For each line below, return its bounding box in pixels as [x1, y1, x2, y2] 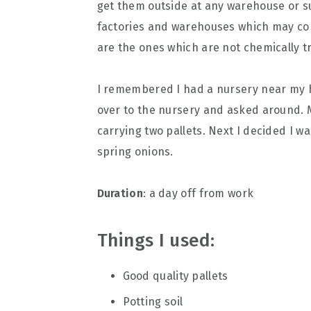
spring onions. [96, 145, 174, 158]
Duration [96, 187, 143, 200]
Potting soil [122, 295, 183, 308]
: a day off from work [142, 187, 254, 200]
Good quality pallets [122, 269, 228, 283]
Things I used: [96, 230, 215, 251]
